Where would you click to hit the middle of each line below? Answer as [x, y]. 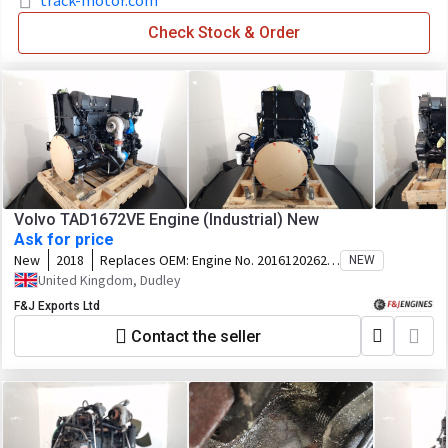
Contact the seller [195, 336]
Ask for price [64, 239]
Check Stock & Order [224, 32]
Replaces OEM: [146, 260]
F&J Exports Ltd [57, 306]
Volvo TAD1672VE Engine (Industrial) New [166, 219]
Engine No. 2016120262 [259, 260]
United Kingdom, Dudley [109, 280]
